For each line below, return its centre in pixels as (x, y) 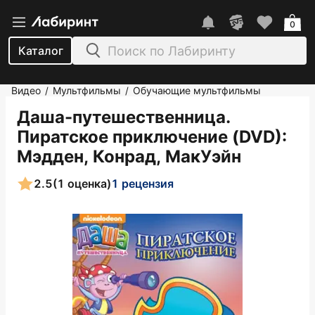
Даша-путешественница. (124, 117)
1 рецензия (142, 183)
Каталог (40, 51)
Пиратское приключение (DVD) (149, 137)
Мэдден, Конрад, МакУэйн (129, 156)
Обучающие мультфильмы (197, 90)
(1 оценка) (82, 183)
